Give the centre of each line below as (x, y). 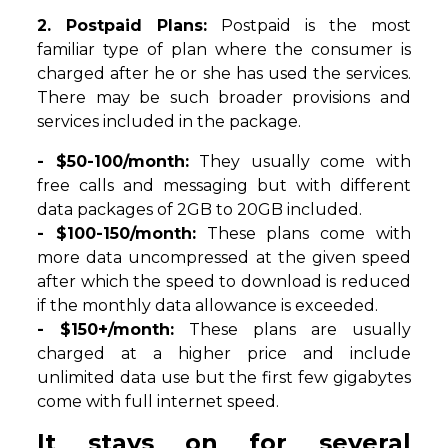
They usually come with (299, 162)
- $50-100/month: (113, 162)
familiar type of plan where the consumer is (224, 50)
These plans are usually (292, 330)
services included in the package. (169, 122)
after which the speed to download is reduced (224, 282)
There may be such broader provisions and (224, 98)
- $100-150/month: (117, 234)
